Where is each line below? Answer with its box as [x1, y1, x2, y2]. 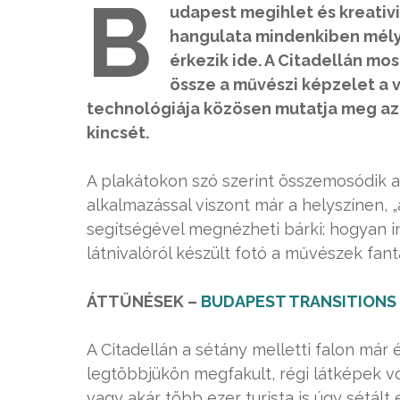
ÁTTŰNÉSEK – [87, 292, 201, 311]
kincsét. [87, 123, 149, 142]
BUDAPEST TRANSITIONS [201, 292, 396, 311]
